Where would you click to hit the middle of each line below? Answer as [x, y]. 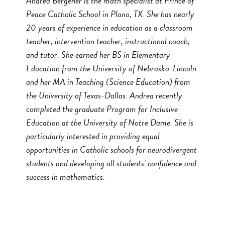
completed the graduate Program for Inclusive [102, 108]
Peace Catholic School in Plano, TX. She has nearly [110, 14]
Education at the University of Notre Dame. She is [110, 122]
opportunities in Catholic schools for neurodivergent [111, 149]
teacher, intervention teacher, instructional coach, [108, 41]
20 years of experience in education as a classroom [109, 27]
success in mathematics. [67, 176]
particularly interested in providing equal [93, 136]
